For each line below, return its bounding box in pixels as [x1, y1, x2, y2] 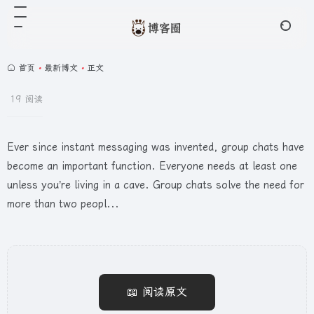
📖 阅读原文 [127, 285, 187, 299]
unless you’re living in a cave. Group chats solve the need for [7, 179, 304, 191]
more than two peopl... [7, 198, 119, 210]
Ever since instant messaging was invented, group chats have [7, 141, 304, 153]
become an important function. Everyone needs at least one [7, 160, 297, 172]
